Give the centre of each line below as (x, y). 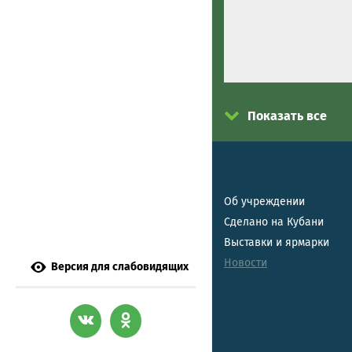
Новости (246, 262)
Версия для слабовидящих (120, 266)
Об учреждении (264, 201)
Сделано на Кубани (274, 222)
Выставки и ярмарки (277, 242)
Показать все (287, 115)
